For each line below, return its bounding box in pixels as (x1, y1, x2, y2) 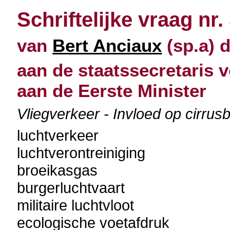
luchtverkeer (17, 127, 99, 144)
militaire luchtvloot (17, 197, 135, 214)
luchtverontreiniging (17, 144, 146, 161)
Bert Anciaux (52, 35, 162, 55)
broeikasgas (17, 162, 98, 179)
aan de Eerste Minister (17, 81, 207, 101)
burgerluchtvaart (17, 179, 125, 196)
